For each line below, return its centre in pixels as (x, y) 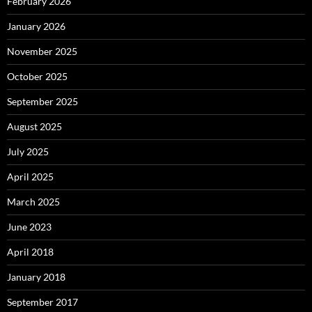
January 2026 (36, 26)
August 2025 (34, 127)
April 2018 (30, 252)
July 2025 (28, 152)
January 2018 (36, 277)
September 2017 (42, 302)
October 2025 (37, 77)
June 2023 (29, 227)
